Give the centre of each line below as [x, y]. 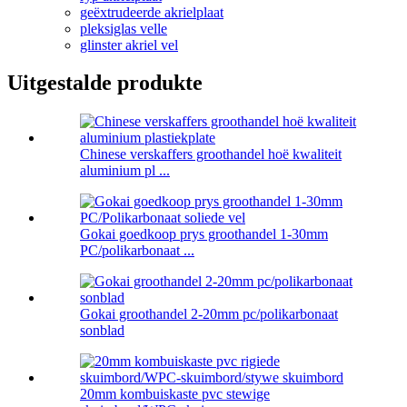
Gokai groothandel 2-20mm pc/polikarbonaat [209, 314]
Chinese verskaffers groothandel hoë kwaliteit [211, 154]
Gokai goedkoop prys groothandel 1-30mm [204, 234]
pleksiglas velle [124, 28]
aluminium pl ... [125, 171]
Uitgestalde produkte [105, 83]
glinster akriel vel [129, 45]
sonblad [102, 331]
